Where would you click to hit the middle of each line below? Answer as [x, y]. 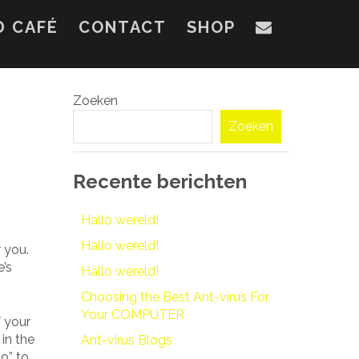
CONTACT [123, 27]
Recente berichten [160, 182]
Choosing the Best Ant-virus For [175, 296]
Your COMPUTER [133, 314]
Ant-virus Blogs [127, 340]
